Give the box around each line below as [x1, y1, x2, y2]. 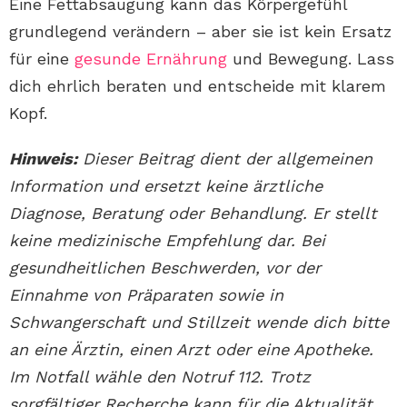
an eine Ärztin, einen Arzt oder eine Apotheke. [9, 340, 373, 360]
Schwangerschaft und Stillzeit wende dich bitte [9, 313, 389, 333]
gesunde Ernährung [74, 49, 227, 69]
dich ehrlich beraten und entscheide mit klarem [9, 76, 386, 96]
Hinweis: [9, 149, 77, 169]
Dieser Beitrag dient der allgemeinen [77, 149, 372, 169]
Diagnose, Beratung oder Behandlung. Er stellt [9, 203, 377, 223]
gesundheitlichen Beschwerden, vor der [9, 258, 321, 278]
